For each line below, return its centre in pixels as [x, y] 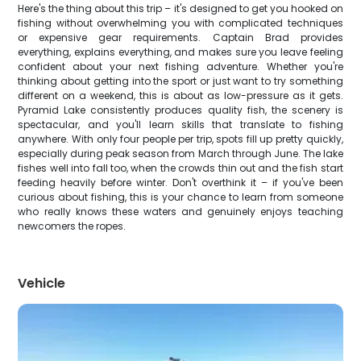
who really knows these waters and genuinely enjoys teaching [180, 212]
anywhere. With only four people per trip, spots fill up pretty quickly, [180, 139]
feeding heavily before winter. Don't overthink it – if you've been [180, 183]
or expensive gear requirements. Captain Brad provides [180, 37]
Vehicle [42, 283]
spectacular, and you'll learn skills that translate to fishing [180, 124]
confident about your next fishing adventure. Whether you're [180, 66]
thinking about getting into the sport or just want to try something [180, 81]
